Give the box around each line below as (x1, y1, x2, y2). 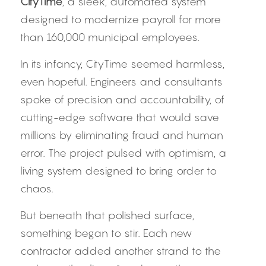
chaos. (20, 182, 53, 195)
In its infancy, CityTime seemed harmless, (20, 58, 224, 70)
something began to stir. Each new (20, 227, 192, 239)
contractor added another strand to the (20, 245, 221, 257)
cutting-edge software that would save (20, 111, 219, 123)
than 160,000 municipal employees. (20, 31, 199, 43)
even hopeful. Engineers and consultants (20, 75, 223, 88)
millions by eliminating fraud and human (20, 129, 223, 141)
